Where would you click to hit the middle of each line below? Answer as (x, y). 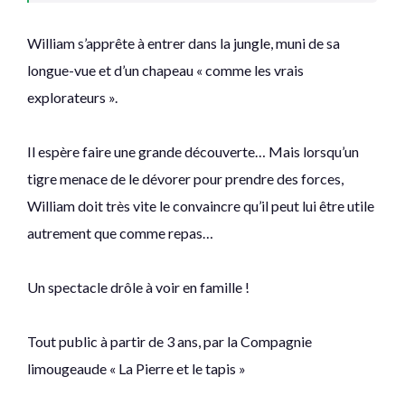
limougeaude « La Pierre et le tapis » (137, 369)
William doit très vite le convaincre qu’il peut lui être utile (201, 206)
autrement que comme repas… (120, 233)
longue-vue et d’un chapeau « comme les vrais (165, 71)
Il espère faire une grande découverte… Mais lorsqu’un (193, 152)
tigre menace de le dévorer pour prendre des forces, (185, 179)
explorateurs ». (72, 98)
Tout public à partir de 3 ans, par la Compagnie (170, 342)
